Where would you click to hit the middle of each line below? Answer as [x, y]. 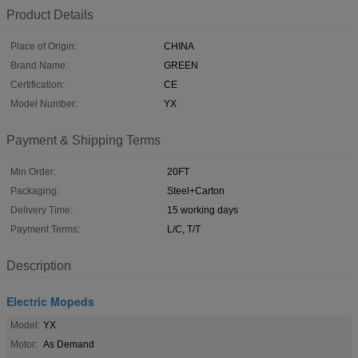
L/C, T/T [184, 229]
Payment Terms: [45, 229]
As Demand [69, 344]
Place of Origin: [44, 46]
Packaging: [35, 191]
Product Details [50, 14]
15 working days [203, 210]
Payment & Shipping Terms [84, 140]
